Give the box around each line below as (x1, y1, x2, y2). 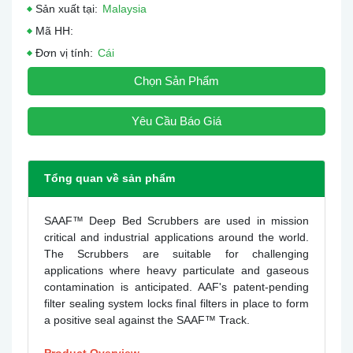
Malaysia (102, 2, 147, 15)
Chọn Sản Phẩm (134, 74, 219, 87)
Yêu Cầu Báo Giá (132, 114, 221, 128)
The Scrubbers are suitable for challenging (44, 247, 309, 260)
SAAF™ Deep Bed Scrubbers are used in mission (44, 214, 309, 227)
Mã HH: (35, 24, 73, 37)
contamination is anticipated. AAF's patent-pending (44, 281, 309, 293)
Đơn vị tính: (35, 46, 93, 59)
